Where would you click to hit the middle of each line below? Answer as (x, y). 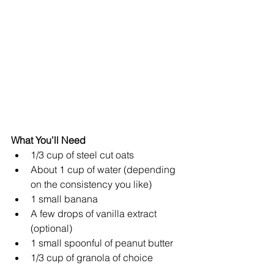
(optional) (54, 228)
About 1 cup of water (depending (104, 169)
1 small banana (67, 198)
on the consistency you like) (94, 184)
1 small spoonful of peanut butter (104, 243)
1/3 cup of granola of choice (93, 257)
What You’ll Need (48, 140)
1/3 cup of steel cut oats (85, 154)
